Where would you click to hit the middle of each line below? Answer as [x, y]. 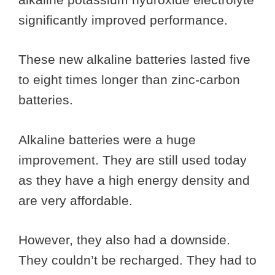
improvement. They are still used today [133, 160]
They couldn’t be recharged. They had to [137, 260]
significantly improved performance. [123, 20]
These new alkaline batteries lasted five [134, 60]
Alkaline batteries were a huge [107, 139]
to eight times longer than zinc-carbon [129, 80]
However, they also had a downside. [124, 240]
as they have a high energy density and [134, 180]
